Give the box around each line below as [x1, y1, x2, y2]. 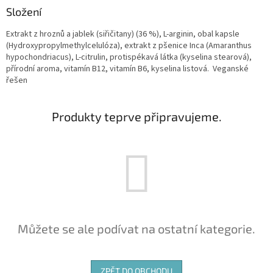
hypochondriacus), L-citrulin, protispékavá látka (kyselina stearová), [6, 51, 252, 64]
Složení [6, 5, 41, 19]
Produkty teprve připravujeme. [51, 109, 222, 124]
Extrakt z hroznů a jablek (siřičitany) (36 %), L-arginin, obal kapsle [6, 28, 239, 41]
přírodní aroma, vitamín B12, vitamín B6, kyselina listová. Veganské [6, 63, 249, 76]
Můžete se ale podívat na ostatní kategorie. [18, 221, 255, 236]
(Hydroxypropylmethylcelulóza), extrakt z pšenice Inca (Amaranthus [6, 40, 252, 52]
